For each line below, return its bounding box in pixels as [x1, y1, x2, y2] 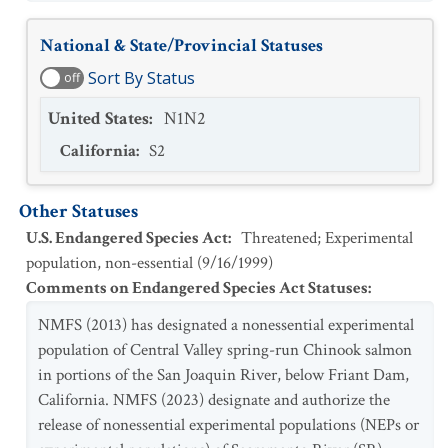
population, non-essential [26, 252, 193, 274]
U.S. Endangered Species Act [26, 227, 228, 249]
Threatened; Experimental [241, 227, 413, 249]
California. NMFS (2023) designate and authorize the [38, 389, 390, 411]
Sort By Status [88, 67, 195, 89]
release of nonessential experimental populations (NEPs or [38, 414, 419, 436]
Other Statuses [19, 199, 138, 224]
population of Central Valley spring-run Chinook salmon [38, 339, 412, 361]
